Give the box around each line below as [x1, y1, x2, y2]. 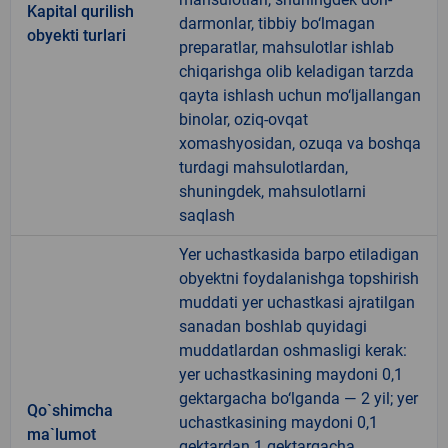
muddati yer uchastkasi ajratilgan [179, 292, 415, 312]
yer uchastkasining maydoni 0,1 [179, 364, 403, 384]
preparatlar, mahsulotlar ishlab [179, 37, 394, 57]
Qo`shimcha [27, 400, 113, 420]
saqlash [179, 205, 235, 225]
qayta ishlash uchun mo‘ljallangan [179, 85, 421, 105]
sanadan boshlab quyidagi [179, 316, 367, 336]
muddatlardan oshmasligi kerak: [179, 340, 407, 360]
